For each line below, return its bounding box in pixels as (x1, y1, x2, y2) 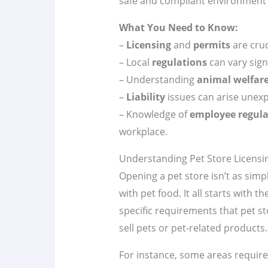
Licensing (126, 38, 171, 52)
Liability (126, 90, 165, 104)
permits (193, 38, 230, 52)
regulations (151, 56, 207, 69)
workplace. (118, 125, 167, 139)
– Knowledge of (118, 108, 190, 121)
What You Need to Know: (118, 21, 238, 35)
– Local (118, 56, 152, 69)
